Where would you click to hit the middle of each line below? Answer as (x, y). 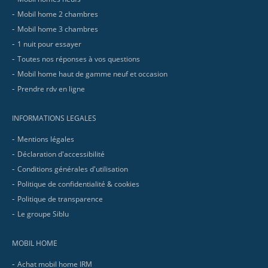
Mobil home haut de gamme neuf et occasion (93, 74)
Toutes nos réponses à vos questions (79, 59)
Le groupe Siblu (43, 214)
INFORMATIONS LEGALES (54, 118)
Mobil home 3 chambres (58, 29)
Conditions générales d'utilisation (73, 169)
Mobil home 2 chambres (58, 14)
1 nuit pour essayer (50, 44)
